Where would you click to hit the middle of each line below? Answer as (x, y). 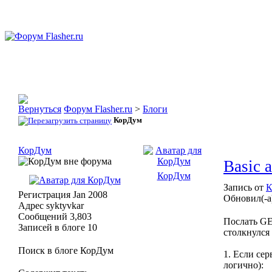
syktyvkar (64, 206)
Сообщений (43, 216)
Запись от (245, 187)
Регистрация (44, 195)
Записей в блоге (52, 227)
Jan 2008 (89, 195)
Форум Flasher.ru (98, 109)
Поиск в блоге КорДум (66, 250)
